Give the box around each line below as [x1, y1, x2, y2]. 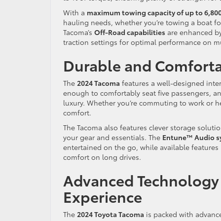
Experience [63, 185, 142, 207]
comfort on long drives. [63, 151, 141, 162]
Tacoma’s [63, 27, 94, 37]
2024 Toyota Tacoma [77, 209, 144, 219]
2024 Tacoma [77, 77, 120, 88]
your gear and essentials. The [63, 132, 162, 142]
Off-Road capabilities [94, 27, 165, 37]
